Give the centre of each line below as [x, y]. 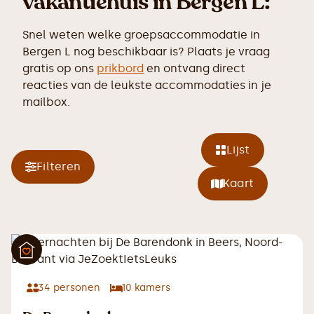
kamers [151, 288]
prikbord [120, 68]
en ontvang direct [194, 68]
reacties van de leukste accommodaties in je [147, 85]
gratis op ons [60, 68]
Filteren [59, 166]
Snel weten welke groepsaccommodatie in [141, 35]
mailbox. [46, 102]
